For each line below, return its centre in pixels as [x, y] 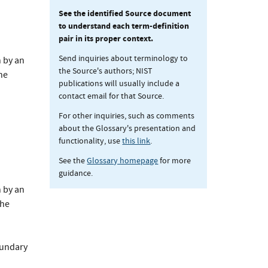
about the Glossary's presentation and [127, 128]
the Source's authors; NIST [106, 71]
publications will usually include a [119, 83]
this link [136, 141]
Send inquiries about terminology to [124, 58]
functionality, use [91, 141]
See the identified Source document [125, 14]
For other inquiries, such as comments [127, 116]
